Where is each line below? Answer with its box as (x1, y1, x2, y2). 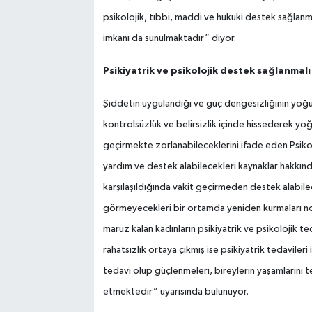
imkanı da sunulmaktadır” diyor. (102, 33, 236, 44)
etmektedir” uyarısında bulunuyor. (102, 287, 249, 297)
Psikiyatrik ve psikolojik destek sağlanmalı (102, 66, 311, 77)
